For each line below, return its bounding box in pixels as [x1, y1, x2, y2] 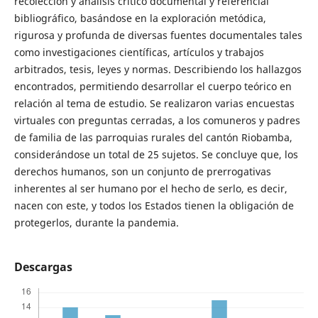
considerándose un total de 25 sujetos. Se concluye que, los [13, 147, 298, 161]
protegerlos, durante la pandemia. [13, 215, 179, 229]
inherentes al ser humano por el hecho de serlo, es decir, [13, 181, 287, 195]
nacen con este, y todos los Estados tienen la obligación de [13, 198, 294, 212]
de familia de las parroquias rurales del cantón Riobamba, [13, 130, 292, 144]
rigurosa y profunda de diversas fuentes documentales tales [13, 28, 302, 42]
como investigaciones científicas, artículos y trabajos [13, 45, 264, 59]
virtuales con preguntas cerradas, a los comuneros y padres [13, 113, 300, 127]
